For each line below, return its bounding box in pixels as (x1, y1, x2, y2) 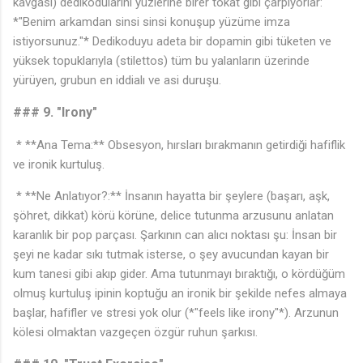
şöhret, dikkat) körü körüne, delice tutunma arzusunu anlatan (13, 207, 334, 223)
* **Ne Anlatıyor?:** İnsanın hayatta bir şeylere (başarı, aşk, (13, 188, 330, 203)
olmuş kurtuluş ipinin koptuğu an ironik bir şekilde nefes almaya (13, 285, 347, 301)
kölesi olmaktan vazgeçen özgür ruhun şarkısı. (13, 324, 258, 340)
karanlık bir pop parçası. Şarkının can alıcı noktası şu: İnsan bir (13, 227, 337, 242)
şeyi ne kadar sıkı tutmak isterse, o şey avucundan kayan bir (13, 246, 329, 262)
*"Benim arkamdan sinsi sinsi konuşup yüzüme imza (13, 14, 290, 29)
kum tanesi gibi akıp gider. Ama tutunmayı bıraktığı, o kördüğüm (13, 266, 345, 281)
